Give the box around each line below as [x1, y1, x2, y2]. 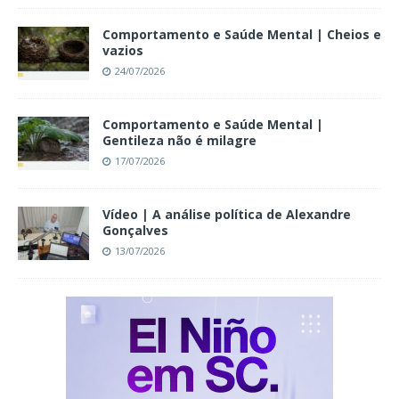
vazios [102, 42, 143, 60]
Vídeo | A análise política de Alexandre [102, 206, 351, 224]
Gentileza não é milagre [102, 132, 256, 150]
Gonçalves [102, 222, 168, 240]
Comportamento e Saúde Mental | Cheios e [102, 26, 381, 44]
